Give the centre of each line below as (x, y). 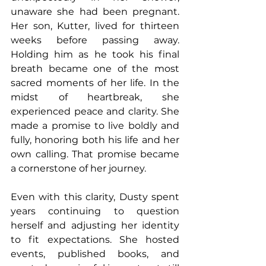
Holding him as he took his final (95, 55)
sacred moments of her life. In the (95, 83)
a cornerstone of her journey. (78, 169)
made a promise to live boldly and (95, 126)
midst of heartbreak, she (95, 97)
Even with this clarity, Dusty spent (95, 197)
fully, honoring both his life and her (95, 140)
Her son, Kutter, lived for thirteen (95, 26)
